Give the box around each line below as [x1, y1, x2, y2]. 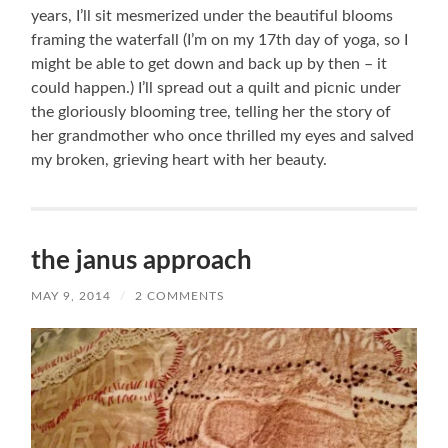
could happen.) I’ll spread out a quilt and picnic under [31, 79, 402, 96]
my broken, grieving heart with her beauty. [31, 151, 328, 168]
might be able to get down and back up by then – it [31, 55, 388, 72]
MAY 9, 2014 [31, 289, 112, 302]
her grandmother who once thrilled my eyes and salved [31, 127, 415, 144]
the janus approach [31, 247, 253, 274]
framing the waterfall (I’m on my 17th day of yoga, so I [31, 31, 409, 48]
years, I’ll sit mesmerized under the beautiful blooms [31, 7, 394, 24]
